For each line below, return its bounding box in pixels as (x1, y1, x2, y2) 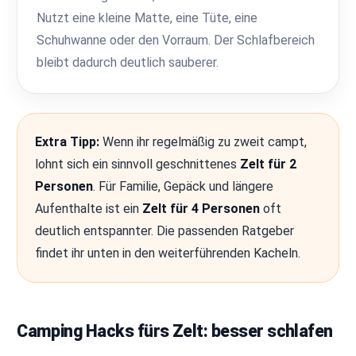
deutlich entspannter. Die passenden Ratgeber (35, 222, 295, 238)
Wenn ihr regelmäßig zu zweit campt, (99, 133, 308, 149)
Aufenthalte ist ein (35, 200, 143, 216)
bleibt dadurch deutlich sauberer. (37, 54, 219, 70)
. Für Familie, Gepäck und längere (93, 178, 274, 194)
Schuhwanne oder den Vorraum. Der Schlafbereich (37, 32, 315, 48)
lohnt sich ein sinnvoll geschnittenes (35, 156, 241, 172)
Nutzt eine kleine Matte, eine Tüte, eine (37, 10, 258, 25)
